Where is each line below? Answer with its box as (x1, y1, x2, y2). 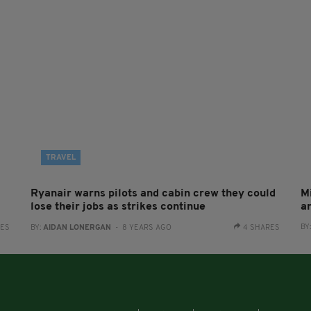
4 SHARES (243, 224, 280, 232)
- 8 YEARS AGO (110, 224, 171, 232)
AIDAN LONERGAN (42, 224, 111, 232)
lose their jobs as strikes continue (30, 201, 205, 212)
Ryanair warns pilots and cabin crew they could (30, 188, 276, 199)
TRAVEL (45, 154, 76, 162)
